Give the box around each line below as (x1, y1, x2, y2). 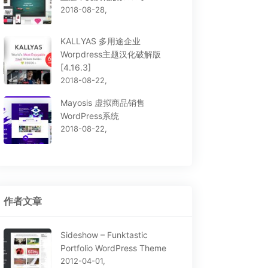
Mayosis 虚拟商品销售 (60, 98, 145, 108)
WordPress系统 (60, 111, 119, 121)
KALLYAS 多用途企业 (60, 36, 141, 47)
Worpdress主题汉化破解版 (60, 49, 161, 60)
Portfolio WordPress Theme (60, 243, 166, 254)
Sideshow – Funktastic (60, 230, 148, 240)
